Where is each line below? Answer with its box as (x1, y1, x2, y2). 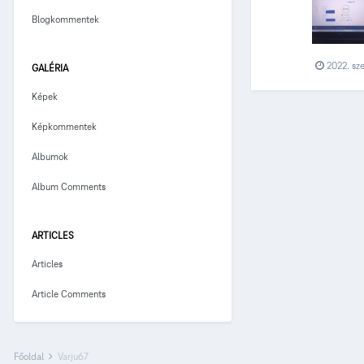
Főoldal (14, 349, 46, 362)
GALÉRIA (32, 61, 68, 74)
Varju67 (58, 349, 89, 362)
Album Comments (32, 180, 106, 193)
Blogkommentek (32, 12, 99, 25)
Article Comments (32, 287, 106, 300)
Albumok (32, 149, 68, 162)
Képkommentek (32, 119, 97, 132)
